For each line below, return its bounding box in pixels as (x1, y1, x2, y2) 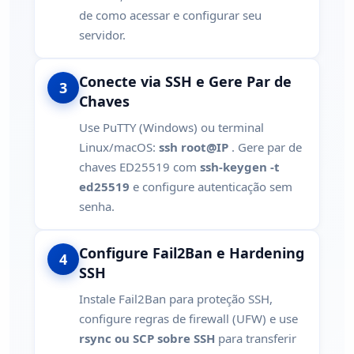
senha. (79, 198, 115, 214)
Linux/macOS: (79, 138, 159, 155)
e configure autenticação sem (130, 178, 292, 194)
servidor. (79, 26, 126, 43)
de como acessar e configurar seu (79, 6, 262, 23)
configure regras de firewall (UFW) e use (79, 310, 298, 326)
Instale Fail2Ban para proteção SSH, (79, 290, 273, 307)
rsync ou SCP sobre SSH (79, 330, 215, 346)
